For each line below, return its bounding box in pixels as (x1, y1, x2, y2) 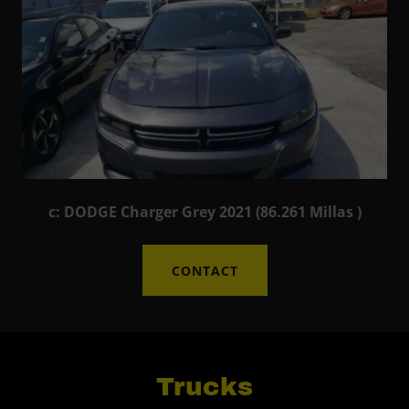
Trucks (156, 372, 253, 402)
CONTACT (171, 261, 238, 279)
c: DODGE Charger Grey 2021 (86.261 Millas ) (47, 202, 362, 223)
